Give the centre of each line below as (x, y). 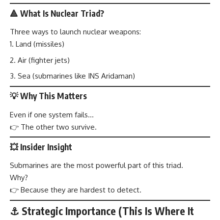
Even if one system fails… (52, 114)
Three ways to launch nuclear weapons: (75, 32)
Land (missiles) (40, 44)
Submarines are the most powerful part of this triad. (96, 165)
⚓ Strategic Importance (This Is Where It (102, 211)
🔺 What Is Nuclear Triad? (57, 13)
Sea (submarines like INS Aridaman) (76, 76)
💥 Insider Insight (41, 147)
